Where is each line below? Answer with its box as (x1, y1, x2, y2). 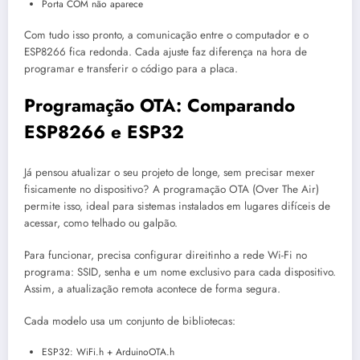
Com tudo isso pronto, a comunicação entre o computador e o (24, 27, 309, 43)
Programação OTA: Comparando (24, 92, 295, 119)
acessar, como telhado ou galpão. (24, 215, 178, 231)
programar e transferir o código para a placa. (24, 60, 238, 76)
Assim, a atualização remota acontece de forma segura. (24, 280, 280, 297)
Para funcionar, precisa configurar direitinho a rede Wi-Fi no (24, 247, 307, 263)
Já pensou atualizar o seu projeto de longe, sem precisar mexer (24, 164, 315, 180)
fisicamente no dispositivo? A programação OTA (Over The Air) (24, 181, 319, 197)
